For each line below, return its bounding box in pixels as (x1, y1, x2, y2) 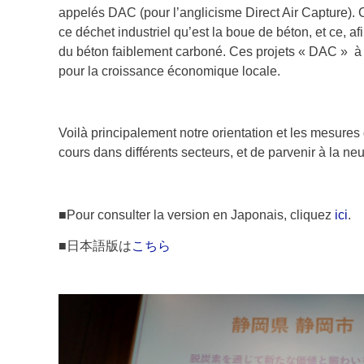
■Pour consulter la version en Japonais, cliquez (58, 208, 335, 223)
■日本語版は (58, 239, 132, 253)
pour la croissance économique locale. (58, 63, 280, 78)
